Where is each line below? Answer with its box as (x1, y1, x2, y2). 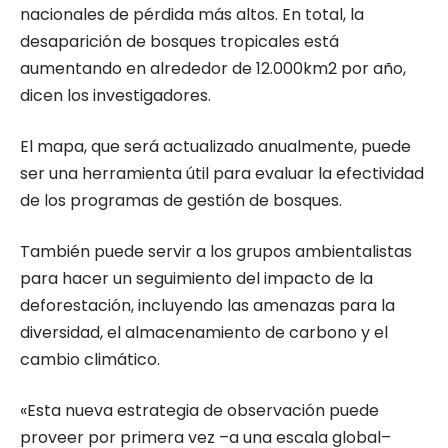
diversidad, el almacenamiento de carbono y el (20, 320, 388, 344)
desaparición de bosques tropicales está (20, 29, 339, 53)
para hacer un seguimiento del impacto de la (20, 266, 373, 290)
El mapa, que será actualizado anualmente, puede (20, 134, 411, 158)
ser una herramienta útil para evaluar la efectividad (20, 161, 424, 185)
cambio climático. (20, 347, 160, 371)
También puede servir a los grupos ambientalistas (20, 239, 412, 263)
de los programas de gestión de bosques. (20, 188, 342, 212)
